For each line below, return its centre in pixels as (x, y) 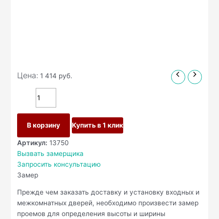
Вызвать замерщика (51, 153)
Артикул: (33, 142)
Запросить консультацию (59, 164)
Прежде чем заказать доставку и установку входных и (109, 192)
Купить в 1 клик (98, 125)
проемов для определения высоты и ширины (91, 214)
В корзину (44, 125)
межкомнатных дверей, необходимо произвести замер (108, 203)
